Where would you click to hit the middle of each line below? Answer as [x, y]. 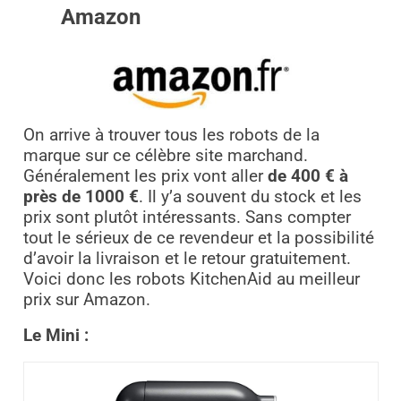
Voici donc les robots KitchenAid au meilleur [191, 280]
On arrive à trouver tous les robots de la [171, 136]
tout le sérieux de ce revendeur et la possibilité [198, 239]
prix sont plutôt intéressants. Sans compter [187, 218]
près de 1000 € [81, 197]
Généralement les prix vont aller [145, 177]
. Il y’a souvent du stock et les [250, 197]
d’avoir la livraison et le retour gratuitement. [187, 259]
